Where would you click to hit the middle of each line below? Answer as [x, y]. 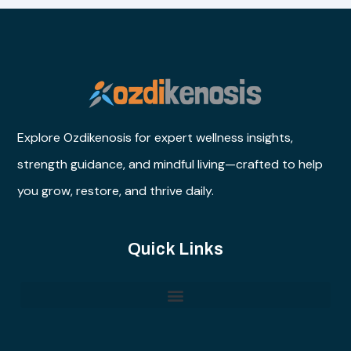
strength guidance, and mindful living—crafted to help [170, 165]
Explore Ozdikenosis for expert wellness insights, [155, 138]
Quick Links [175, 250]
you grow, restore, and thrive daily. [116, 191]
